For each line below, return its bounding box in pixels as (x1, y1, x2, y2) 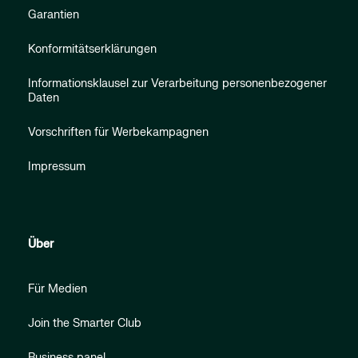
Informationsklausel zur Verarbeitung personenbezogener (28, 76, 327, 90)
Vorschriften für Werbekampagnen (28, 125, 209, 139)
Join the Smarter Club (28, 316, 141, 330)
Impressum (28, 159, 86, 173)
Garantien (28, 7, 79, 22)
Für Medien (28, 281, 87, 296)
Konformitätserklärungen (28, 42, 157, 56)
